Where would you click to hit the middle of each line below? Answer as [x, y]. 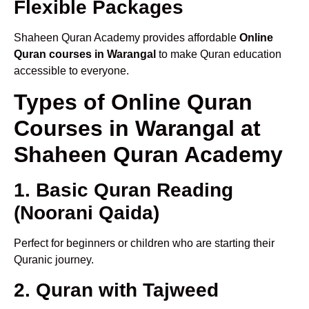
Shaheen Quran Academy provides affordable [127, 37]
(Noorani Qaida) [87, 213]
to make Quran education [219, 54]
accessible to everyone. [71, 70]
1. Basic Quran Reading [123, 190]
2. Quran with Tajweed [116, 290]
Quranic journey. [54, 260]
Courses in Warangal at [137, 129]
